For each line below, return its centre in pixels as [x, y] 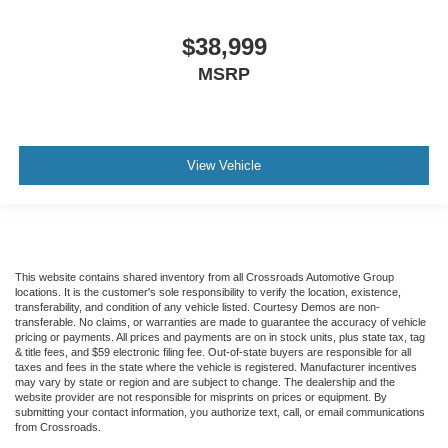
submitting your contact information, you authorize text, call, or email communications [220, 411]
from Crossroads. [58, 426]
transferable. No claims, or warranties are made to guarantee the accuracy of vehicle [220, 321]
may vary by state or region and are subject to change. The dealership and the [205, 381]
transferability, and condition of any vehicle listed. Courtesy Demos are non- [197, 306]
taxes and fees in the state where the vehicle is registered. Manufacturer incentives [216, 366]
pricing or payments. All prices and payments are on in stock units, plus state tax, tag [220, 336]
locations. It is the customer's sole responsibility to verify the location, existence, [208, 291]
